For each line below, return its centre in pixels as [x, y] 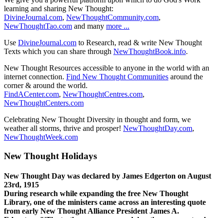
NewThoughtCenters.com [44, 103]
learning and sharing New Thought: [59, 8]
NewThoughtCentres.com [103, 94]
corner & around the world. [46, 85]
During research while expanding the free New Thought [96, 193]
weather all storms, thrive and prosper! [64, 128]
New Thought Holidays [50, 156]
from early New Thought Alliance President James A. [91, 211]
